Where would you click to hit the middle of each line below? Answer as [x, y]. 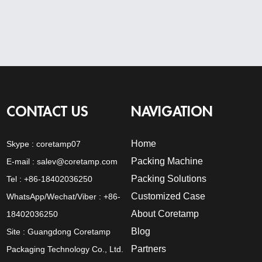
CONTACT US [48, 112]
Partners [149, 249]
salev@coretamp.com [77, 162]
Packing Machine [167, 161]
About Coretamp [165, 214]
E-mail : [22, 162]
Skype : [22, 144]
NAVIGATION [172, 112]
